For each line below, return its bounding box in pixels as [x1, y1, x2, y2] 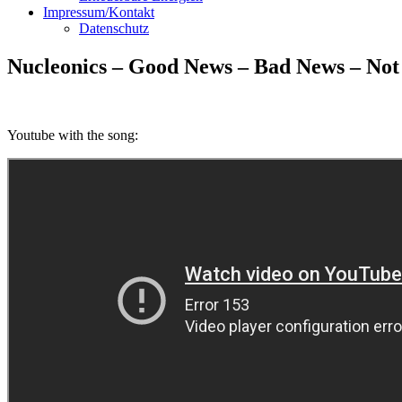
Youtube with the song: [7, 127, 138, 143]
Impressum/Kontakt [43, 4, 154, 20]
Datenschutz [79, 21, 149, 36]
